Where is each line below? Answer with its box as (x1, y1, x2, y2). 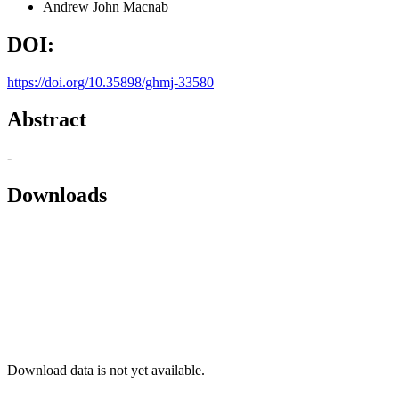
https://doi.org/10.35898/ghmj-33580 (7, 74, 214, 90)
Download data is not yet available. (7, 362, 205, 379)
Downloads (7, 183, 107, 208)
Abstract (7, 108, 86, 132)
